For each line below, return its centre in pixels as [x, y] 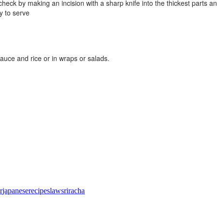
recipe [38, 190]
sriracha [73, 190]
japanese [15, 190]
